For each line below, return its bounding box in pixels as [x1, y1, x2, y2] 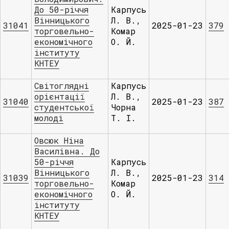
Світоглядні [34, 80, 89, 91]
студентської [34, 102, 94, 112]
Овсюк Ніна [34, 135, 84, 146]
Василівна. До [34, 146, 100, 156]
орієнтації [34, 91, 85, 102]
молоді [34, 112, 63, 123]
